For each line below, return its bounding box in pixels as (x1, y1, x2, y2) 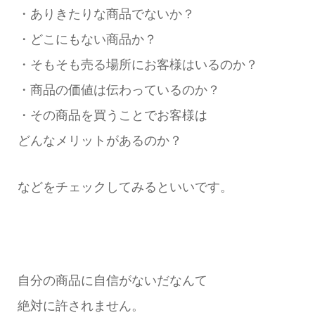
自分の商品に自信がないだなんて (17, 274, 207, 288)
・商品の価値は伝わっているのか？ (17, 83, 220, 98)
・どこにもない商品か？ (17, 32, 157, 47)
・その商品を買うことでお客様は (17, 108, 207, 123)
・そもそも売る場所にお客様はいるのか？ (17, 58, 258, 72)
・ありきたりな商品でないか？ (17, 7, 195, 22)
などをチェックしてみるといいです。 (17, 180, 233, 195)
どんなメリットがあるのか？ (17, 134, 182, 148)
